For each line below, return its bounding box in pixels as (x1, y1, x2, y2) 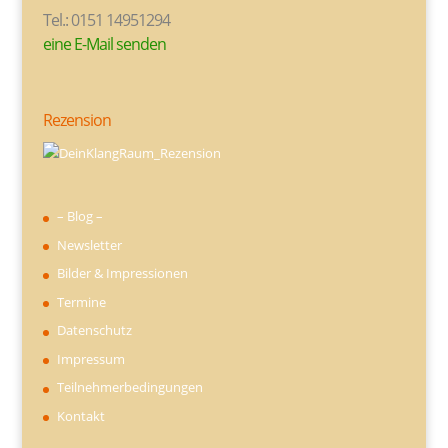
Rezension (42, 108, 111, 131)
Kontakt (56, 406, 105, 425)
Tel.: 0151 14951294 (42, 8, 170, 31)
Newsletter (56, 235, 122, 254)
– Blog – (56, 207, 103, 226)
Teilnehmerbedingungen (56, 378, 203, 397)
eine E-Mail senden (42, 32, 166, 55)
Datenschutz (56, 321, 132, 340)
